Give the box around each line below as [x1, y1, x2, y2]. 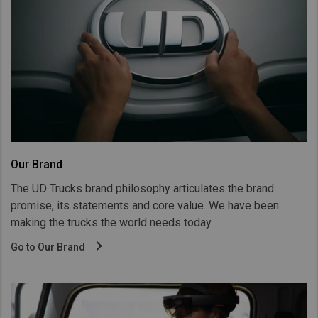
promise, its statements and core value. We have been [11, 198, 279, 212]
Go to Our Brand [11, 241, 87, 253]
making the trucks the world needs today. [11, 215, 213, 229]
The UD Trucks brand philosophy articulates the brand [11, 181, 274, 195]
